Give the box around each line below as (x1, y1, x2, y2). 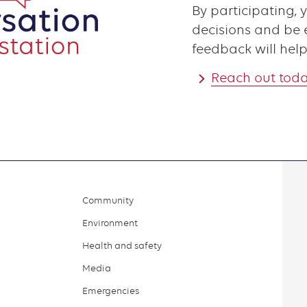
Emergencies (82, 285, 139, 296)
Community (82, 195, 134, 206)
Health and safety (82, 240, 162, 251)
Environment (82, 217, 138, 228)
